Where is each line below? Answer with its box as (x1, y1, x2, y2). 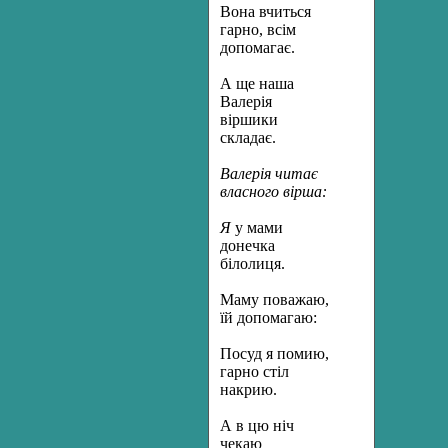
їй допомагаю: (220, 309, 317, 326)
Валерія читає (220, 165, 318, 182)
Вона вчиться (220, 3, 311, 20)
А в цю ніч (220, 417, 294, 434)
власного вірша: (220, 183, 327, 200)
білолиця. (220, 255, 285, 272)
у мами (231, 219, 283, 236)
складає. (220, 129, 276, 146)
